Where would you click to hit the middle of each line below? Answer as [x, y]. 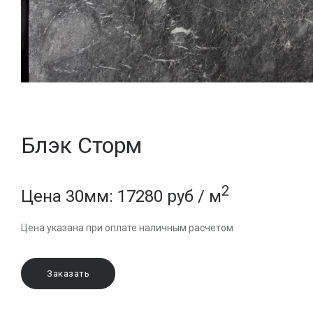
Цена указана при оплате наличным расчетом [127, 228]
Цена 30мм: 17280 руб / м [121, 196]
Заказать [68, 274]
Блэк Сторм [81, 145]
